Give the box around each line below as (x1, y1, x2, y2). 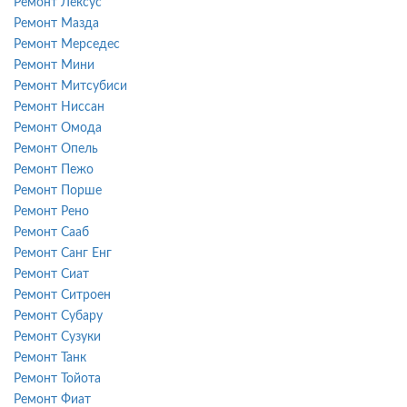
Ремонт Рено (14, 204, 89, 218)
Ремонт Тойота (14, 372, 101, 385)
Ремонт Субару (14, 309, 103, 323)
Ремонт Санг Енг (14, 246, 112, 260)
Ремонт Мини (14, 58, 94, 72)
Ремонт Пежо (14, 163, 94, 176)
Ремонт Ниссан (14, 100, 104, 114)
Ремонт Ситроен (14, 288, 111, 302)
